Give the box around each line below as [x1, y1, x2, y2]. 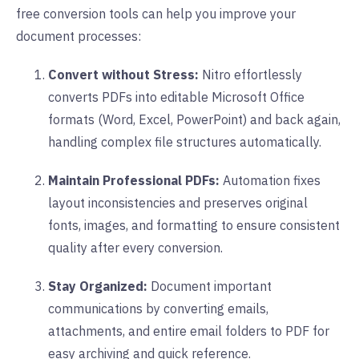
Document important [147, 277, 272, 294]
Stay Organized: [48, 277, 147, 294]
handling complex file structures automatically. [48, 133, 321, 150]
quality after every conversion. [48, 239, 223, 256]
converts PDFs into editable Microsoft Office [48, 88, 305, 105]
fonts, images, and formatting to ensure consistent [48, 216, 340, 233]
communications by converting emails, [48, 300, 268, 317]
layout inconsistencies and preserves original [48, 194, 308, 211]
